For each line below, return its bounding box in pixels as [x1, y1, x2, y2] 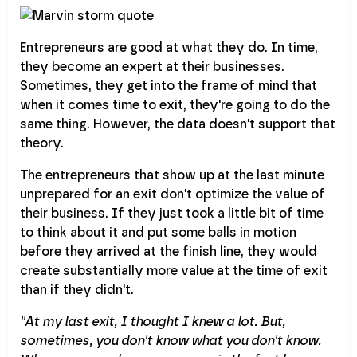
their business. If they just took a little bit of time [20, 205, 324, 221]
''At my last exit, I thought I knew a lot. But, [20, 313, 285, 329]
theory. [20, 135, 64, 151]
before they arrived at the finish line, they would [20, 243, 317, 259]
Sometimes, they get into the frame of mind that [20, 77, 317, 93]
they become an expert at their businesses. [20, 58, 284, 74]
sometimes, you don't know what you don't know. [20, 332, 321, 348]
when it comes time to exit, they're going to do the [20, 96, 330, 112]
